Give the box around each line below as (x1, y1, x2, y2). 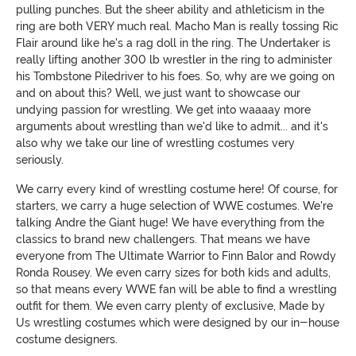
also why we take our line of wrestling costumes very (16, 136, 295, 149)
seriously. (16, 153, 64, 166)
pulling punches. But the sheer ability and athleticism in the (16, 2, 324, 16)
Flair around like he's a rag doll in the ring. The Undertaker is (16, 36, 331, 49)
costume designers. (16, 332, 118, 346)
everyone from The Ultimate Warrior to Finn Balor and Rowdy (16, 249, 336, 262)
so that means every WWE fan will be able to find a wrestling (16, 282, 337, 296)
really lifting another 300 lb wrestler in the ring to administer (16, 52, 332, 66)
